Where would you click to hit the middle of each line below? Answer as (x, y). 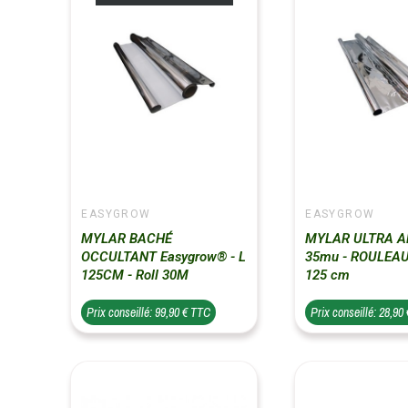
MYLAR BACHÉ (127, 238)
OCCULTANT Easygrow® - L (164, 256)
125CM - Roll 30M (135, 275)
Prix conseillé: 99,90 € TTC (149, 312)
